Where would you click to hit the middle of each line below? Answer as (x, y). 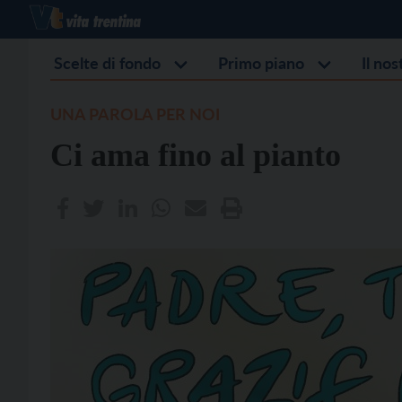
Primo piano (261, 63)
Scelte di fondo (107, 63)
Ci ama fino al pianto (196, 155)
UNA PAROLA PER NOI (135, 114)
